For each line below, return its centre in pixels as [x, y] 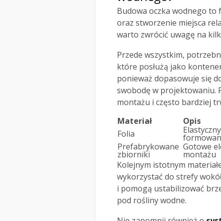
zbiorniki [134, 155]
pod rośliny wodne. [152, 201]
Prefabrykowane [148, 147]
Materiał [135, 121]
